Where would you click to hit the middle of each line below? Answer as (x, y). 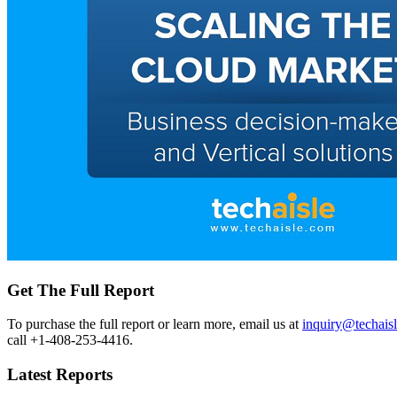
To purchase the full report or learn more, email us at (155, 324)
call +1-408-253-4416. (70, 340)
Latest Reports (60, 374)
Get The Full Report (81, 290)
